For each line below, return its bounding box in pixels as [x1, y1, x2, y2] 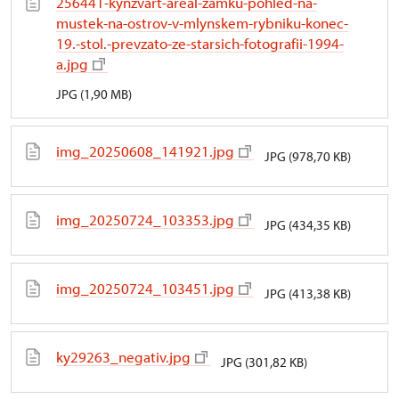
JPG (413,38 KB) [265, 285, 351, 303]
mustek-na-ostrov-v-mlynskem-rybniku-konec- [56, 13, 348, 33]
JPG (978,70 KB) [265, 148, 351, 166]
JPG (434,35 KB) [265, 216, 351, 234]
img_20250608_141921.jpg [56, 142, 234, 161]
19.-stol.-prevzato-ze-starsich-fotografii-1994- [56, 34, 344, 53]
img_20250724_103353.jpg [56, 210, 234, 230]
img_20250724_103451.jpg [56, 279, 234, 298]
